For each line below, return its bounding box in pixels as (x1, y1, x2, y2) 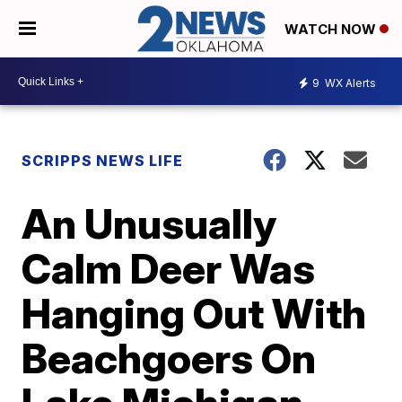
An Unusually (22, 198, 277, 249)
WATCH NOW (284, 21, 380, 39)
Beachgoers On (22, 333, 317, 384)
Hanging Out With (22, 288, 367, 339)
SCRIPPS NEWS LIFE (22, 152, 184, 170)
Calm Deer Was (22, 243, 316, 294)
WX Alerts (322, 75, 376, 90)
